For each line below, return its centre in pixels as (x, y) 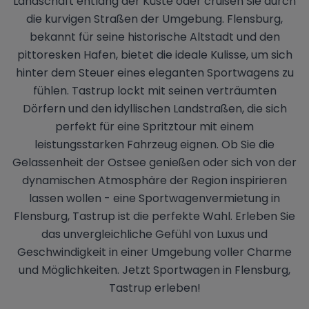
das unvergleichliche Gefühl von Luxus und (154, 234)
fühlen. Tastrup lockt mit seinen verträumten (154, 91)
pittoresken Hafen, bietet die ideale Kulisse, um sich (154, 55)
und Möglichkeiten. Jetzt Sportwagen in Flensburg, (154, 270)
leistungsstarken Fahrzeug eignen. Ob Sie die (154, 144)
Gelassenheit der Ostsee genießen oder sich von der (154, 162)
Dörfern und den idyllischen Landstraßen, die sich (154, 109)
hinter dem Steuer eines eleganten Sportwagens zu (154, 73)
